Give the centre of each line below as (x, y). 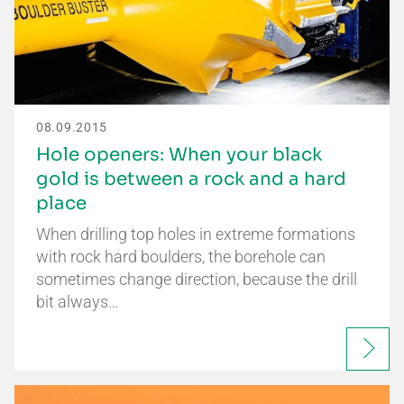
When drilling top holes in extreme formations (196, 234)
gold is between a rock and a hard (191, 179)
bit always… (78, 302)
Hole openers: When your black (179, 155)
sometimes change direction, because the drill (197, 279)
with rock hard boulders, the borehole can (181, 257)
